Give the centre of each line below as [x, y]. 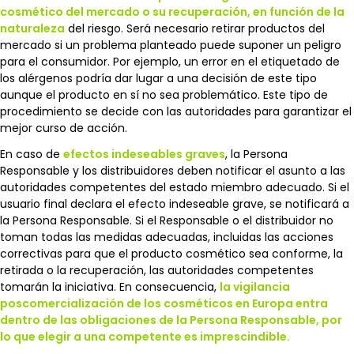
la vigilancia [255, 286]
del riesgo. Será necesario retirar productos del [195, 28]
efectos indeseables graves [144, 154]
